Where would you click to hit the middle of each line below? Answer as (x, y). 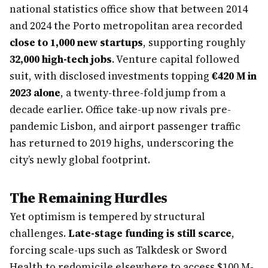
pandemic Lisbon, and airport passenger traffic (125, 126)
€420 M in (234, 76)
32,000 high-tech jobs (61, 59)
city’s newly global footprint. (80, 160)
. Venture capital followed (176, 59)
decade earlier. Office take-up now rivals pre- (120, 109)
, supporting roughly (194, 42)
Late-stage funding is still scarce (150, 233)
